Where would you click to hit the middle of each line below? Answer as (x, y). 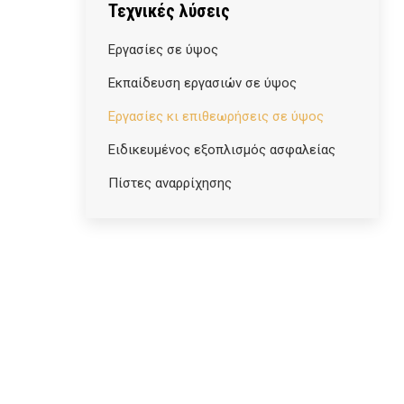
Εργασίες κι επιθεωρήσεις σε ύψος (216, 116)
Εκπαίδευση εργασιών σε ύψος (202, 83)
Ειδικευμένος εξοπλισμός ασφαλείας (222, 150)
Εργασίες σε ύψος (163, 50)
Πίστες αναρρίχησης (170, 183)
